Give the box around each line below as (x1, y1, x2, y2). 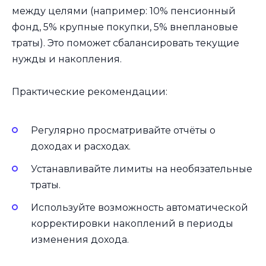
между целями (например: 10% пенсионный (12, 5, 236, 17)
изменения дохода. (31, 234, 129, 246)
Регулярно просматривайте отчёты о (31, 124, 216, 136)
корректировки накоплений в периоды (31, 218, 233, 230)
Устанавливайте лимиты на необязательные (31, 163, 252, 175)
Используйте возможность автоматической (31, 202, 248, 214)
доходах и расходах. (31, 140, 131, 152)
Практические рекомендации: (12, 85, 167, 97)
